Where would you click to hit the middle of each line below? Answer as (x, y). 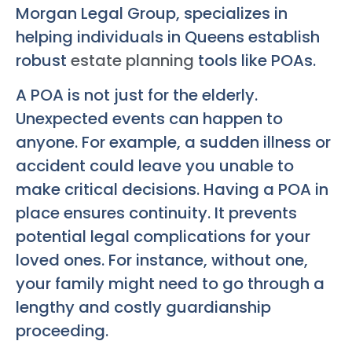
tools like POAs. (255, 60)
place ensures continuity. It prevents (156, 213)
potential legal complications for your (163, 237)
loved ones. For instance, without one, (162, 260)
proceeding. (62, 331)
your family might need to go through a (170, 284)
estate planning (132, 60)
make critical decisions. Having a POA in (172, 190)
